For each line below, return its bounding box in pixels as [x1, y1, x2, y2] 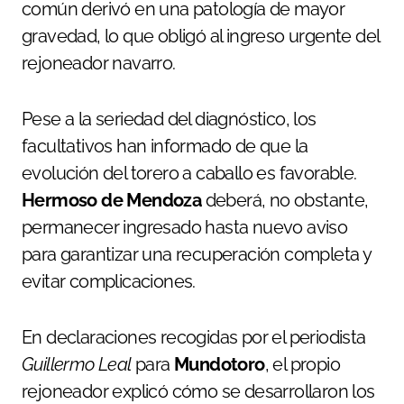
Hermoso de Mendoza [22, 188, 202, 211]
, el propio [264, 353, 341, 375]
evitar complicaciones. [22, 270, 196, 292]
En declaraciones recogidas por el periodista [22, 326, 366, 348]
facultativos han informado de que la [22, 134, 308, 157]
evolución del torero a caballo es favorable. [22, 161, 357, 184]
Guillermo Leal [22, 353, 132, 375]
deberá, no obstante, [201, 188, 369, 211]
